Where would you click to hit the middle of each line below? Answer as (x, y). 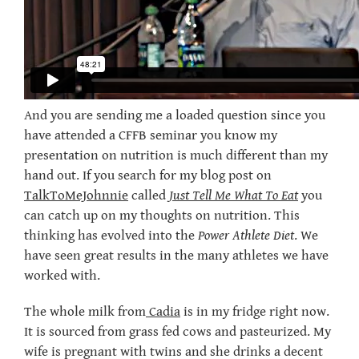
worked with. (62, 276)
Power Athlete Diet (246, 236)
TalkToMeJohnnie (76, 196)
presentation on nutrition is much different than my (176, 156)
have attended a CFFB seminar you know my (151, 136)
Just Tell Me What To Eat (234, 196)
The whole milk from (85, 312)
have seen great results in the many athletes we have (176, 256)
